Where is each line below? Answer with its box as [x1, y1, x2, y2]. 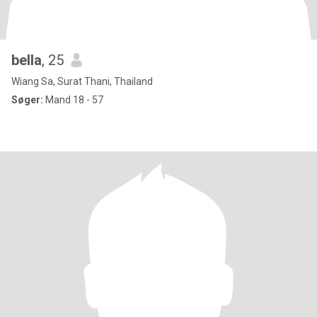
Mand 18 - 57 [43, 94, 103, 105]
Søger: [11, 94, 43, 105]
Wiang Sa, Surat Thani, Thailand [11, 76, 153, 87]
